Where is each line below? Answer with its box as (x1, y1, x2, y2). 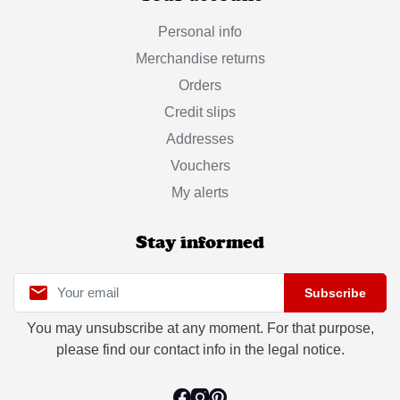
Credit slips (164, 104, 236, 121)
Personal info (158, 24, 242, 40)
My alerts (171, 185, 229, 201)
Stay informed (136, 232, 264, 254)
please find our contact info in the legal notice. (55, 342, 345, 358)
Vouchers (170, 158, 230, 174)
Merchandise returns (135, 51, 265, 67)
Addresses (166, 131, 234, 147)
